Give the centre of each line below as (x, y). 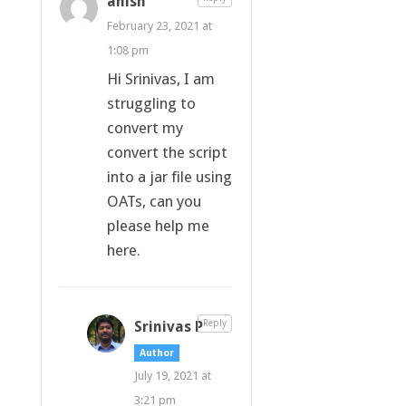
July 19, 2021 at (172, 375)
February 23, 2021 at (159, 25)
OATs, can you (154, 201)
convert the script (167, 152)
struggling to (151, 103)
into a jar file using (169, 176)
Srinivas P (168, 326)
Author (156, 353)
